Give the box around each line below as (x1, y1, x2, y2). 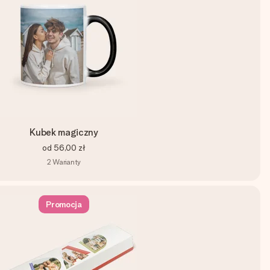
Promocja (46, 199, 82, 209)
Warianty (52, 157, 81, 166)
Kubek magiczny (30, 127, 98, 138)
